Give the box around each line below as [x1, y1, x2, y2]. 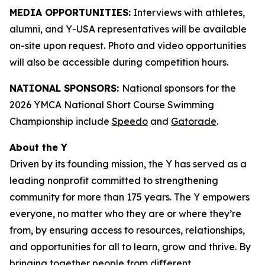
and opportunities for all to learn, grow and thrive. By [9, 241, 251, 253]
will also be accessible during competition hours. [9, 56, 228, 68]
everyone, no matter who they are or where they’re [9, 208, 241, 219]
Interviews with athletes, [131, 7, 245, 18]
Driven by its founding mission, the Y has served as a [9, 158, 247, 170]
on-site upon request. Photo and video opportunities [9, 40, 246, 51]
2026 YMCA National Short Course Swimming [9, 99, 214, 111]
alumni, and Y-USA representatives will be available [9, 23, 247, 35]
